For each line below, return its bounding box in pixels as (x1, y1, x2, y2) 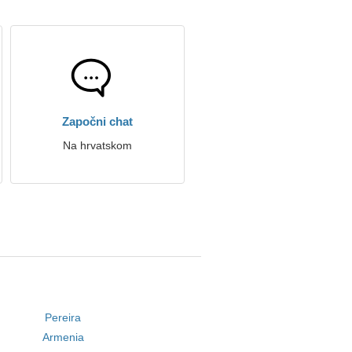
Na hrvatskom (63, 139, 132, 152)
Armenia (42, 331, 84, 343)
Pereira (45, 311, 82, 324)
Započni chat (62, 115, 133, 128)
